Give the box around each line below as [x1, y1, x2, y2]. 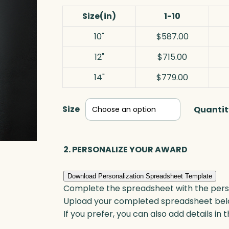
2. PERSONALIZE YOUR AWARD [63, 144, 188, 156]
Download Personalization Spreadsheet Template [67, 172, 212, 180]
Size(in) [82, 10, 116, 22]
